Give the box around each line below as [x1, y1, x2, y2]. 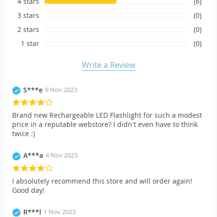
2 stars [17, 25, 40, 34]
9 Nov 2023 [45, 85, 77, 94]
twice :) [12, 129, 35, 139]
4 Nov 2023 [46, 151, 77, 160]
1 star [21, 39, 40, 48]
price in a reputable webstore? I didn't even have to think [12, 120, 198, 129]
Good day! [12, 185, 45, 195]
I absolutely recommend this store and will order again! [12, 176, 192, 186]
